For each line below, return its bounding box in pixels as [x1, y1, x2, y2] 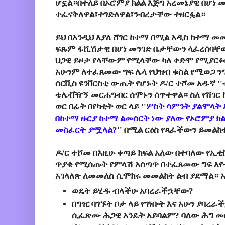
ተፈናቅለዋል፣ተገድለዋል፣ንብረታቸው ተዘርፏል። [55, 10, 205, 20]
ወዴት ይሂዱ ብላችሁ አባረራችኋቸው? [72, 186, 195, 196]
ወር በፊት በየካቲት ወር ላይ [55, 102, 141, 112]
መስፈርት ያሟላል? [55, 125, 117, 135]
